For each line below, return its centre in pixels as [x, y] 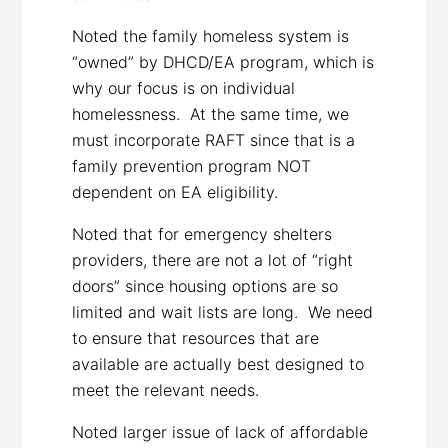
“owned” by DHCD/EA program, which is [223, 61]
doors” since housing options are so [205, 285]
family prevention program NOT [192, 165]
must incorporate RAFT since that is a [214, 139]
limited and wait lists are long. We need [223, 311]
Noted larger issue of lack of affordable [220, 431]
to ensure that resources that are [196, 337]
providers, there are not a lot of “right [213, 259]
